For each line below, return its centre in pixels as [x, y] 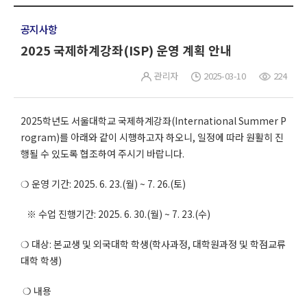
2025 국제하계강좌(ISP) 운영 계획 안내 [126, 50]
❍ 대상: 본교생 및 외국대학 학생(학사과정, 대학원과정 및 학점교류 [153, 244]
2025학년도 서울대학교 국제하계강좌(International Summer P [153, 121]
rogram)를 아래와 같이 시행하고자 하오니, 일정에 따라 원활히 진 [152, 137]
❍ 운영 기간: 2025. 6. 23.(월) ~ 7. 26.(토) [103, 184]
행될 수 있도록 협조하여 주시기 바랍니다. [102, 154]
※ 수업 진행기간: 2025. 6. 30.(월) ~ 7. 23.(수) [115, 214]
